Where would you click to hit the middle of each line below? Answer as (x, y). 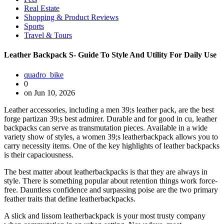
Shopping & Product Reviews (71, 17)
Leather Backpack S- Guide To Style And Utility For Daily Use (110, 55)
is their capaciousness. (39, 154)
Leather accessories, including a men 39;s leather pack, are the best (109, 109)
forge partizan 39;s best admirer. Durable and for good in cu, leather (110, 118)
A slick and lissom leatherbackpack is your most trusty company (105, 215)
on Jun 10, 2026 (49, 92)
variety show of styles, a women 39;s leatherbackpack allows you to (111, 136)
